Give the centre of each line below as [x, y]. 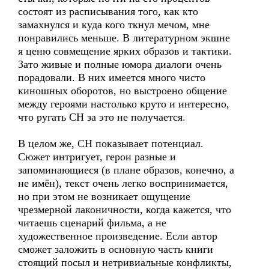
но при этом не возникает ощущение [104, 196]
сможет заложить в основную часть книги [116, 249]
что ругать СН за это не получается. [102, 117]
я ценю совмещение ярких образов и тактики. [125, 51]
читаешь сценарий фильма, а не [92, 223]
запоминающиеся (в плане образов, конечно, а [126, 170]
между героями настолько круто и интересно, [124, 104]
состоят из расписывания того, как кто [108, 11]
